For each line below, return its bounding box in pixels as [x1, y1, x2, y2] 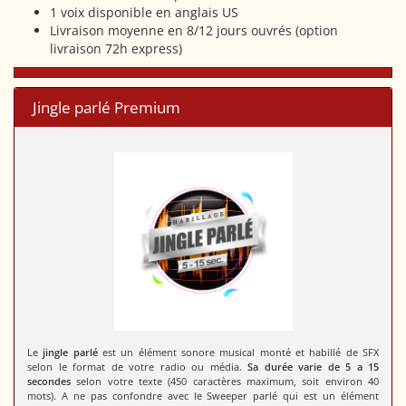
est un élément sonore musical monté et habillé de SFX [97, 345, 380, 359]
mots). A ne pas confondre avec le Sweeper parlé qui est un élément [27, 389, 379, 402]
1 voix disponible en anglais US [50, 4, 238, 21]
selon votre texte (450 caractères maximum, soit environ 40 [71, 374, 379, 388]
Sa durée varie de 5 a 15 [247, 360, 379, 373]
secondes [27, 374, 71, 388]
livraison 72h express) [50, 40, 182, 57]
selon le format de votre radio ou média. [27, 360, 247, 373]
